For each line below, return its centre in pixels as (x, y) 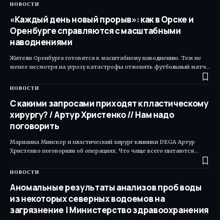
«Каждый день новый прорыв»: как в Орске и (102, 19)
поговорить (35, 126)
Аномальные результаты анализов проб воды (106, 187)
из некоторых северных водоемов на (87, 198)
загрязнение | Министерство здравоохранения (109, 210)
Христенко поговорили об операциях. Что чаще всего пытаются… (104, 151)
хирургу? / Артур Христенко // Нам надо (92, 114)
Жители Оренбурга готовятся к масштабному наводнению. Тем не (106, 58)
